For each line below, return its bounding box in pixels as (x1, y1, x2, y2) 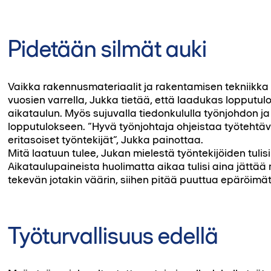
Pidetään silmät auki (8, 34, 207, 63)
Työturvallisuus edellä (8, 221, 219, 250)
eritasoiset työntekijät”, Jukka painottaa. (8, 132, 204, 146)
